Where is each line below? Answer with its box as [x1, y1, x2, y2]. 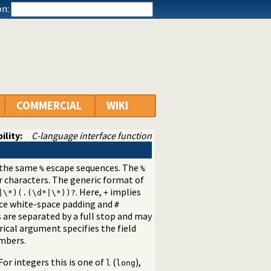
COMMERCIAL [16, 99, 82, 113]
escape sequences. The [44, 162, 140, 174]
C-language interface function [31, 129, 152, 142]
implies [108, 186, 141, 198]
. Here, [76, 186, 103, 198]
